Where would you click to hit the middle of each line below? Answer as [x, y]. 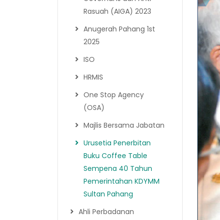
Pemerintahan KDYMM [122, 181]
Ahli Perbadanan [106, 211]
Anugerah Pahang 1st [119, 29]
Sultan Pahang [108, 194]
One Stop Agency [114, 95]
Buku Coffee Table [115, 155]
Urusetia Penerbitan [117, 143]
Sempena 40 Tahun [118, 168]
